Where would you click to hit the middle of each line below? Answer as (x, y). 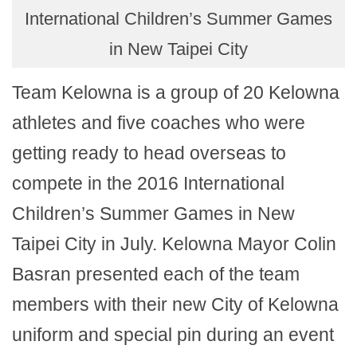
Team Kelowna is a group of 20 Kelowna (176, 92)
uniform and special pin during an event (173, 334)
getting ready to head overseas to (149, 153)
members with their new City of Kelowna (175, 304)
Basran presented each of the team (156, 274)
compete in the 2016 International (148, 183)
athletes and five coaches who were (159, 122)
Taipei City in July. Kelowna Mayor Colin (174, 243)
